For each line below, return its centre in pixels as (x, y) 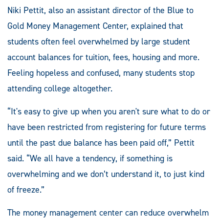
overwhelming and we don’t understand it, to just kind (106, 174)
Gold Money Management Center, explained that (95, 26)
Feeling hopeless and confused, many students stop (101, 73)
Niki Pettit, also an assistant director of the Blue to (100, 11)
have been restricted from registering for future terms (107, 127)
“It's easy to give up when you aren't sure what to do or (109, 112)
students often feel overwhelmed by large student (99, 42)
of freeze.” (26, 190)
